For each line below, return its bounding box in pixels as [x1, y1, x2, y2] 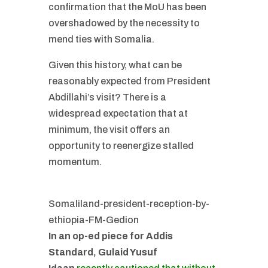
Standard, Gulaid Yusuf [48, 247, 157, 257]
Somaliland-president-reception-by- [48, 199, 209, 209]
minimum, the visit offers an [48, 124, 170, 135]
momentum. [48, 157, 102, 167]
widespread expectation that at [48, 108, 188, 118]
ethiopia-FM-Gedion [48, 215, 139, 225]
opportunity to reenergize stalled [48, 141, 194, 151]
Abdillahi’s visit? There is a [48, 92, 166, 102]
